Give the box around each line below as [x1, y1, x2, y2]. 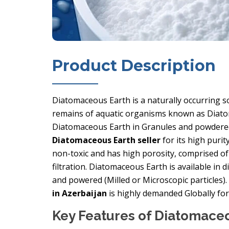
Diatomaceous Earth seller [52, 134, 161, 146]
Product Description [52, 56, 216, 75]
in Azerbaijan [52, 188, 107, 199]
